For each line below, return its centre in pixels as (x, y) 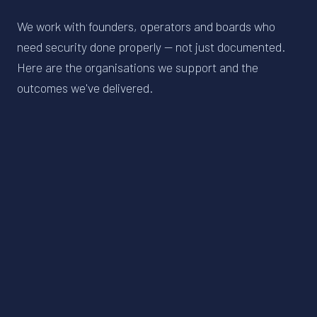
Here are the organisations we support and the (138, 67)
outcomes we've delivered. (85, 87)
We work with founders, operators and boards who (146, 26)
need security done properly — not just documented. (151, 46)
